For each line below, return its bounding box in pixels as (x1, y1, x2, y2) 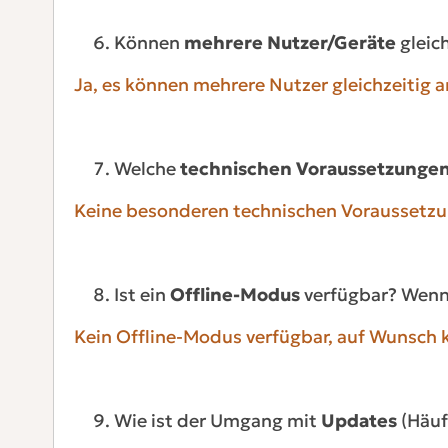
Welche (113, 156, 180, 180)
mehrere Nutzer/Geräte (183, 30, 396, 54)
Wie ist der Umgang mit (113, 408, 321, 432)
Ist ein (113, 282, 170, 306)
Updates (320, 408, 397, 432)
